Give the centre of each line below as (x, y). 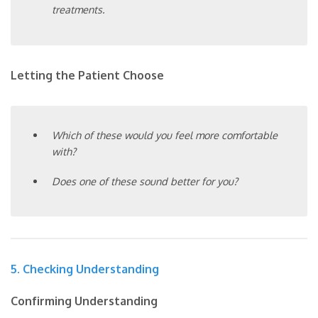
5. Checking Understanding (85, 269)
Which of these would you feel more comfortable (165, 135)
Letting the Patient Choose (87, 76)
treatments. (78, 10)
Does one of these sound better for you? (145, 181)
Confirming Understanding (84, 301)
